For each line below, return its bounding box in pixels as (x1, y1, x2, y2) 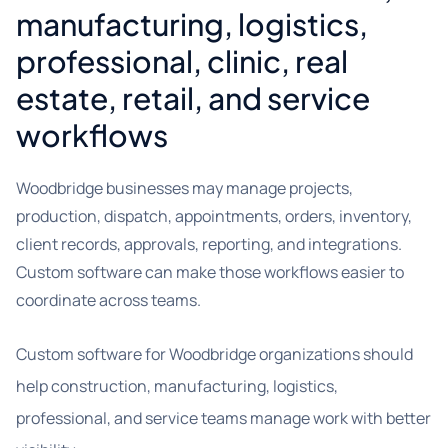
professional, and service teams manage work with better (16, 407, 431, 429)
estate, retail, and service (16, 79, 370, 117)
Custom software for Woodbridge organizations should (16, 343, 413, 365)
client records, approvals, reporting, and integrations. (16, 233, 402, 255)
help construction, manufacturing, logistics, (16, 375, 338, 397)
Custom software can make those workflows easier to (16, 261, 404, 283)
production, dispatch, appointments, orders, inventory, (16, 205, 412, 227)
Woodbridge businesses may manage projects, (16, 177, 353, 199)
